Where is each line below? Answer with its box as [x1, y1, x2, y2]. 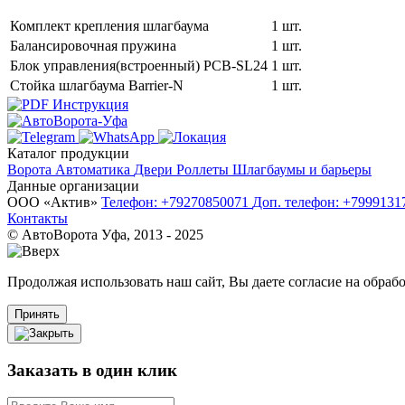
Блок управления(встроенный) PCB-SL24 [10, 57, 268, 73]
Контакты [7, 210, 68, 226]
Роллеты [176, 161, 232, 177]
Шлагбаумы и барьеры [232, 161, 372, 177]
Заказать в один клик [7, 360, 177, 380]
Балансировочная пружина [10, 37, 176, 53]
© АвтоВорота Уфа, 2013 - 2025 [7, 226, 203, 242]
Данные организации [7, 177, 139, 193]
